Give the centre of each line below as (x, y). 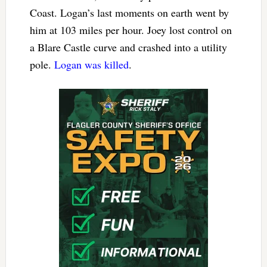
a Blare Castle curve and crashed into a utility (128, 47)
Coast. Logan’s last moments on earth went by (129, 12)
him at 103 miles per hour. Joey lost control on (131, 30)
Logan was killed (91, 64)
